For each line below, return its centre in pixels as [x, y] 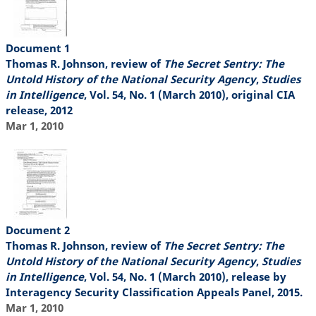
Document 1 [37, 48]
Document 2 [37, 230]
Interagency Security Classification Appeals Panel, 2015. [154, 292]
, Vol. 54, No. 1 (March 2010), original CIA [189, 94]
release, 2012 [39, 110]
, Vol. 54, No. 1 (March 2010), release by [185, 276]
